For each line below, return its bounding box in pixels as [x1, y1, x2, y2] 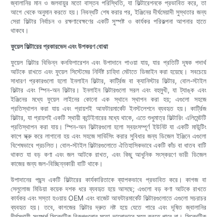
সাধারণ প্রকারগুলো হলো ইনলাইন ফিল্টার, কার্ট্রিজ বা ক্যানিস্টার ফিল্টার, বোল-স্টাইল [11, 77, 206, 85]
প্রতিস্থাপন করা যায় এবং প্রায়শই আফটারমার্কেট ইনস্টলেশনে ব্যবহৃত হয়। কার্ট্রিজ [11, 104, 206, 113]
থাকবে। [11, 26, 29, 35]
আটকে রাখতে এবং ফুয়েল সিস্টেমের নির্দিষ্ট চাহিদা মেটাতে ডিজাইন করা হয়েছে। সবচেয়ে [11, 67, 206, 76]
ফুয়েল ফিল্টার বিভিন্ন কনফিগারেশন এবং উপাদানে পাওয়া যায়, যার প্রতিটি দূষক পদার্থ [11, 58, 206, 67]
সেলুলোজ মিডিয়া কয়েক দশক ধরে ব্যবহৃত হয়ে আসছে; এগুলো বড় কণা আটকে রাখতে [11, 185, 206, 193]
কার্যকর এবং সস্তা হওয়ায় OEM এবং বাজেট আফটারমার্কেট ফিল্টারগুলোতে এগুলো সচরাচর [11, 194, 206, 202]
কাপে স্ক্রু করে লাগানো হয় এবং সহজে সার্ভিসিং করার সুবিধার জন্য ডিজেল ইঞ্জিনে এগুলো [11, 132, 206, 140]
